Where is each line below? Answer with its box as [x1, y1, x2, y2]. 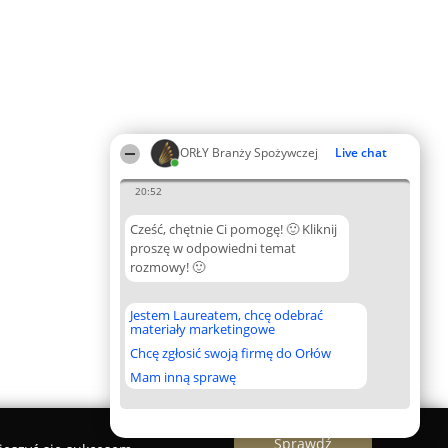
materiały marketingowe [130, 320, 275, 338]
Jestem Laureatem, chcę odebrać [130, 306, 323, 324]
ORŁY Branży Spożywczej [180, 144, 318, 161]
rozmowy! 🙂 [130, 258, 205, 276]
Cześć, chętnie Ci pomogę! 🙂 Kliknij [130, 220, 337, 238]
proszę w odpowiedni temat [130, 239, 296, 257]
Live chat [335, 144, 387, 161]
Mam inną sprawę [130, 368, 236, 386]
